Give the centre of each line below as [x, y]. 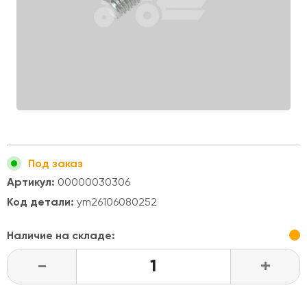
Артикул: [31, 182]
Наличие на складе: [61, 235]
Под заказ [56, 163]
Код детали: [40, 202]
